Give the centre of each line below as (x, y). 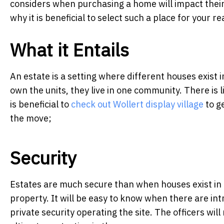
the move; (31, 118)
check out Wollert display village (137, 104)
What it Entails (69, 50)
